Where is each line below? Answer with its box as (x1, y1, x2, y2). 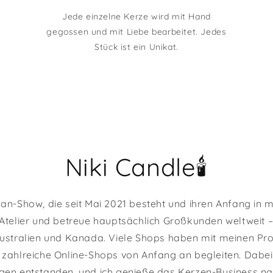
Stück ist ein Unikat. (94, 41, 179, 53)
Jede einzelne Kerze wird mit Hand (62, 11, 211, 23)
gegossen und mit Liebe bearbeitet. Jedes (46, 26, 227, 38)
